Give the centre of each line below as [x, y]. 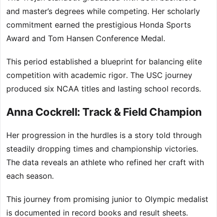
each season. [30, 176]
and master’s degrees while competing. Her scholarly [103, 11]
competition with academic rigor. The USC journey [99, 75]
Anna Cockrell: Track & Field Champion [104, 112]
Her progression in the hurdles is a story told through [104, 135]
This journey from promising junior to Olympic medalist [107, 199]
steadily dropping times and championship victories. [102, 149]
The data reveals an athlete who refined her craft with [105, 163]
